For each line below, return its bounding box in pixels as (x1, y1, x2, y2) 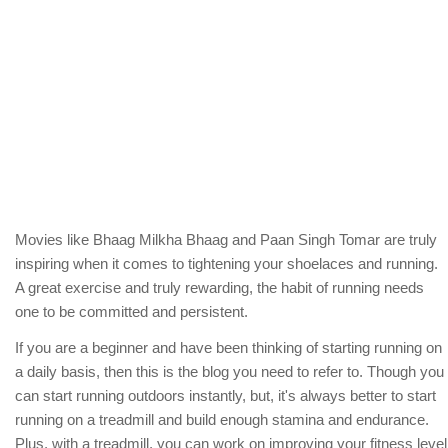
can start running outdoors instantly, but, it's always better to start (15, 386, 436, 404)
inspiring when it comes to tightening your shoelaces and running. (15, 254, 438, 272)
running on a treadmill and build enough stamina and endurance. (15, 410, 429, 428)
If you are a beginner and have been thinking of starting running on (15, 338, 442, 356)
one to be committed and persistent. (15, 302, 248, 320)
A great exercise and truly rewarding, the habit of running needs (15, 278, 424, 296)
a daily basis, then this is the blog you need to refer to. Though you (15, 362, 444, 380)
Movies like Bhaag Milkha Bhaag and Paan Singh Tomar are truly (15, 230, 437, 248)
